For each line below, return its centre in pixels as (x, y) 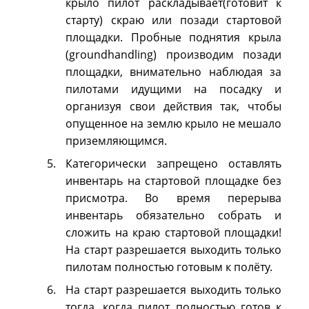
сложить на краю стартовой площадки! (173, 232)
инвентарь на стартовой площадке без (173, 181)
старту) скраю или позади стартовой (173, 20)
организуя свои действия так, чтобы (173, 106)
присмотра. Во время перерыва (173, 198)
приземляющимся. (116, 141)
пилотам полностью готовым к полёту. (169, 267)
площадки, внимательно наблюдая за (173, 72)
